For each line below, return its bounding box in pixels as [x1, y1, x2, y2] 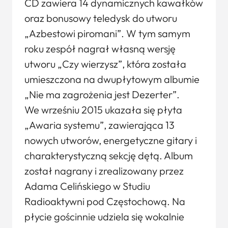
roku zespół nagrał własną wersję [24, 42, 176, 55]
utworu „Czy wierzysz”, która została [24, 58, 186, 70]
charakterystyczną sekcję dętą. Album [24, 149, 193, 162]
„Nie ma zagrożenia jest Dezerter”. [24, 88, 180, 101]
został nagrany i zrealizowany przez [24, 164, 184, 177]
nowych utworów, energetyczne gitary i [24, 134, 197, 147]
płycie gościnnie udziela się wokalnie [24, 210, 184, 223]
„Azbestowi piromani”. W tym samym [24, 27, 190, 40]
